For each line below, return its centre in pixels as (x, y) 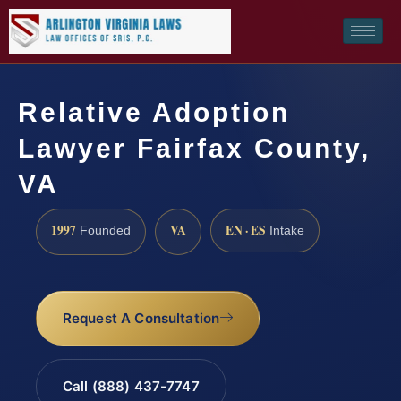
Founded (103, 230)
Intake (285, 230)
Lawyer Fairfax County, (194, 148)
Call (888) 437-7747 (131, 387)
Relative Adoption (154, 112)
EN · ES (246, 230)
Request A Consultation (141, 319)
